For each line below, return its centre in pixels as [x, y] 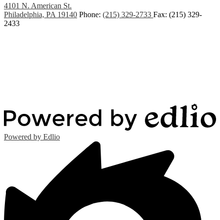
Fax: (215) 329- [178, 15]
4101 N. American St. [38, 6]
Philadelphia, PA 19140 [41, 15]
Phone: [91, 15]
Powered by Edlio [32, 137]
